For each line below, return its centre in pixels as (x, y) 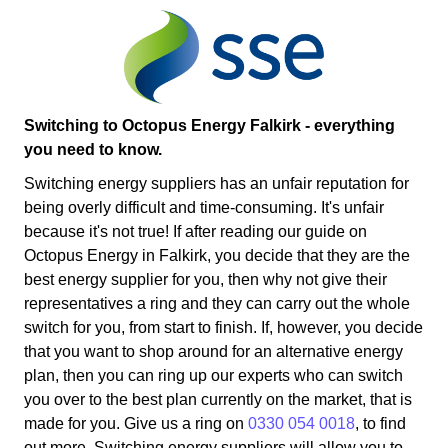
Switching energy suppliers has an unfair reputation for (216, 183)
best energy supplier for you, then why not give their (205, 279)
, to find (380, 423)
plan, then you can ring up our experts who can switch (213, 375)
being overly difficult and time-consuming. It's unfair (204, 207)
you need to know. (93, 149)
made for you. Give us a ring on (136, 423)
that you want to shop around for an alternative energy (213, 351)
